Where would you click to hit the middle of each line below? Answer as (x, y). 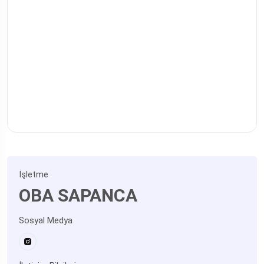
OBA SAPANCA (78, 195)
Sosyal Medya (46, 220)
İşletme (34, 174)
